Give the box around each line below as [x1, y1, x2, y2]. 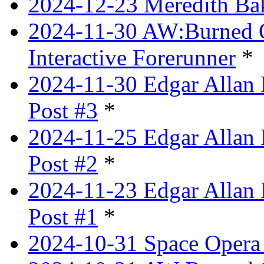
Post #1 [28, 204, 98, 230]
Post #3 [28, 98, 98, 124]
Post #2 [28, 151, 98, 177]
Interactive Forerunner [28, 45, 236, 71]
